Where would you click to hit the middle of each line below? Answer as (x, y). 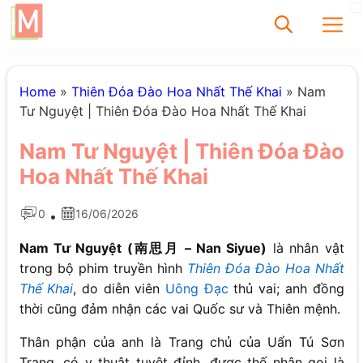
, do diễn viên (120, 289)
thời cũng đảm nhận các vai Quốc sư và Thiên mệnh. (179, 309)
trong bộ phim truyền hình (103, 269)
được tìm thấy (290, 192)
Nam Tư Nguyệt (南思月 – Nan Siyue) (143, 248)
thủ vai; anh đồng (286, 289)
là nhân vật (305, 248)
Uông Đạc (197, 289)
